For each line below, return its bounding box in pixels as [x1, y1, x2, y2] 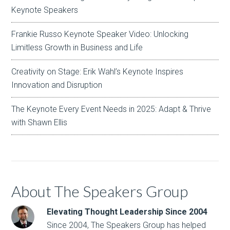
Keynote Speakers [11, 5, 79, 15]
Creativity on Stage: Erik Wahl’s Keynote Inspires [11, 66, 184, 76]
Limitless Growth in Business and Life [11, 42, 143, 52]
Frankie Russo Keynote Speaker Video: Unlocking [11, 29, 189, 39]
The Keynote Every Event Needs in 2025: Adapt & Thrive [11, 104, 212, 114]
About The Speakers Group [11, 181, 188, 200]
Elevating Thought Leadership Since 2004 [47, 206, 208, 217]
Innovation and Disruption [11, 80, 103, 90]
